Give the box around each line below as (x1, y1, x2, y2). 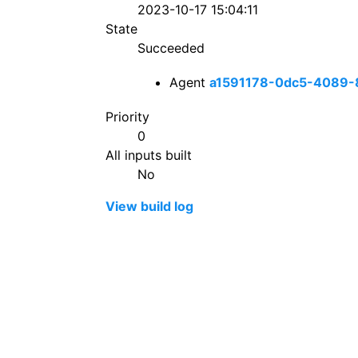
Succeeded (137, 40, 205, 56)
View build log (105, 198, 193, 215)
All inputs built (105, 147, 192, 164)
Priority (105, 109, 149, 125)
